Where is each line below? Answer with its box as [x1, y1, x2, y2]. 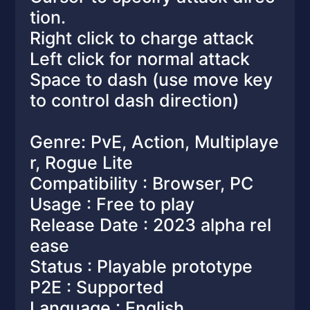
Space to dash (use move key [29, 69, 273, 90]
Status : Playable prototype [29, 256, 253, 277]
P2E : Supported [29, 277, 164, 298]
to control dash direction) [29, 90, 239, 111]
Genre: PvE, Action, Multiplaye [29, 131, 279, 152]
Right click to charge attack [29, 28, 254, 48]
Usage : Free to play [29, 194, 194, 215]
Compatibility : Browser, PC [29, 173, 253, 194]
